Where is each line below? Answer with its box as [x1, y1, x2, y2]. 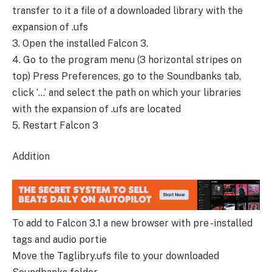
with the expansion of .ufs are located [12, 103, 181, 115]
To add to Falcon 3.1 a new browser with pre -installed [12, 217, 253, 229]
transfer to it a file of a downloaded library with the [12, 4, 243, 16]
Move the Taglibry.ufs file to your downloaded [12, 250, 219, 262]
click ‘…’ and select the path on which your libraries [12, 86, 241, 98]
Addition [12, 151, 50, 163]
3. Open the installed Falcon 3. [12, 37, 148, 49]
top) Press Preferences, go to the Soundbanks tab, [12, 70, 241, 82]
